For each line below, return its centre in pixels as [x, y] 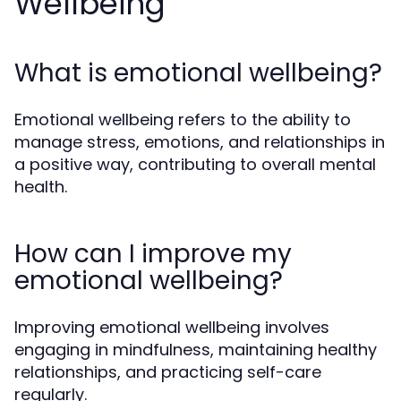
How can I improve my [153, 254]
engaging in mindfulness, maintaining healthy [196, 350]
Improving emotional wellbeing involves [172, 327]
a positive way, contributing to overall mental [195, 164]
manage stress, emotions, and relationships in [200, 142]
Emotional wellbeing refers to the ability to [183, 119]
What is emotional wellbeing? [198, 73]
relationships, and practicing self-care [168, 372]
